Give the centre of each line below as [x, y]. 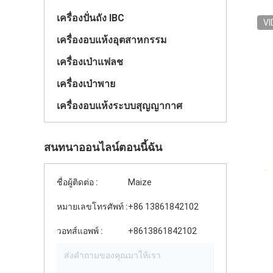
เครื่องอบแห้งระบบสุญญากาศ [119, 106]
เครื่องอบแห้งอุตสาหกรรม [112, 40]
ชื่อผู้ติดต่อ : [77, 182]
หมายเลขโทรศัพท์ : [92, 207]
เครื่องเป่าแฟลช [90, 62]
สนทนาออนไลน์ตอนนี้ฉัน [103, 147]
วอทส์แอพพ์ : [80, 231]
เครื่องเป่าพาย [86, 84]
